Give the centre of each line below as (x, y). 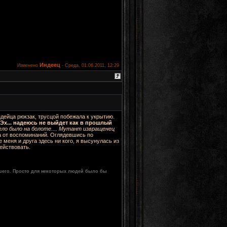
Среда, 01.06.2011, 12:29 (92, 66)
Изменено (28, 66)
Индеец (50, 65)
